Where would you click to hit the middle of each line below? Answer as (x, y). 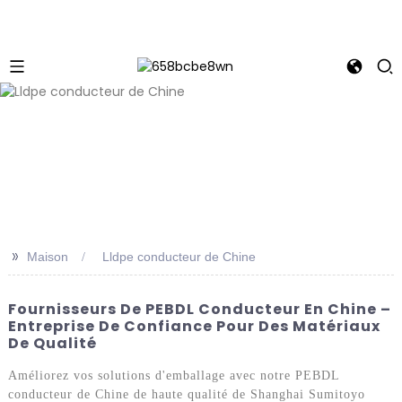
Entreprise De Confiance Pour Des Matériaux (194, 326)
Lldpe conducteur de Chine (179, 256)
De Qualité (52, 343)
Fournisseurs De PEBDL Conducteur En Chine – (199, 309)
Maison (47, 256)
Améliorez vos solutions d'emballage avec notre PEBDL (173, 376)
